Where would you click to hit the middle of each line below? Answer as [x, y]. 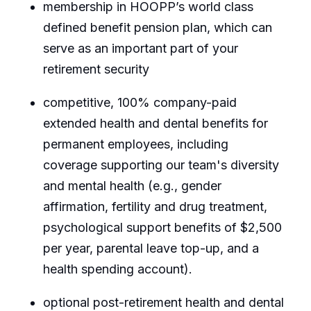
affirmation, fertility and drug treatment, [155, 207]
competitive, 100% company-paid [140, 103]
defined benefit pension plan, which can [157, 28]
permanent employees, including [135, 144]
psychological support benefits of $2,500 [162, 228]
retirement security [96, 69]
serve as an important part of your [140, 49]
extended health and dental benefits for [155, 124]
